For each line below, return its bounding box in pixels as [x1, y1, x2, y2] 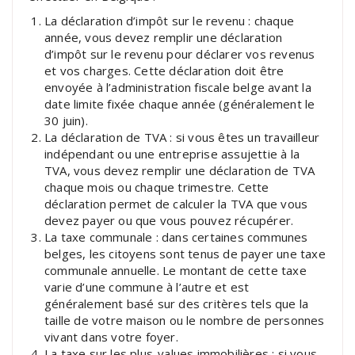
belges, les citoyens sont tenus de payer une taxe [44, 245, 326, 261]
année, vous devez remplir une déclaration [44, 29, 283, 45]
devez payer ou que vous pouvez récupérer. [44, 212, 294, 228]
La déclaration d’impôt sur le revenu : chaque [44, 12, 295, 29]
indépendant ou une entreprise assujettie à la [44, 145, 300, 162]
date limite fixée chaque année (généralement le [44, 95, 315, 112]
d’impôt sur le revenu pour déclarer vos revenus [44, 45, 315, 62]
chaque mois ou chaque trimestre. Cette [44, 178, 269, 195]
